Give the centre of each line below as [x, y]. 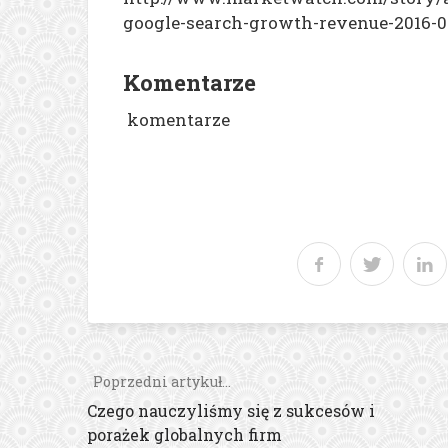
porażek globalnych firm [184, 434]
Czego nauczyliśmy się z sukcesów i [231, 410]
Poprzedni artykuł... [159, 381]
